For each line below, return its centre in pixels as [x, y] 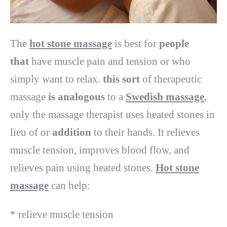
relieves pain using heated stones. [83, 167]
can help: [69, 185]
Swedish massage [165, 97]
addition [73, 132]
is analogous [78, 97]
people [174, 43]
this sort [123, 79]
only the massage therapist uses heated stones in [112, 114]
